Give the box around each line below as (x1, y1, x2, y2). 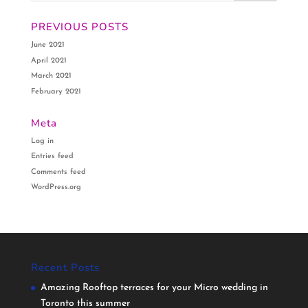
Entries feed (30, 153, 74, 161)
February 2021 (30, 87, 81, 96)
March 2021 (30, 72, 71, 80)
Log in (30, 137, 54, 145)
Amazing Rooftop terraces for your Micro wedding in (40, 283, 268, 294)
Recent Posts (30, 261, 100, 275)
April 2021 (30, 56, 67, 65)
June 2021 (30, 41, 65, 49)
